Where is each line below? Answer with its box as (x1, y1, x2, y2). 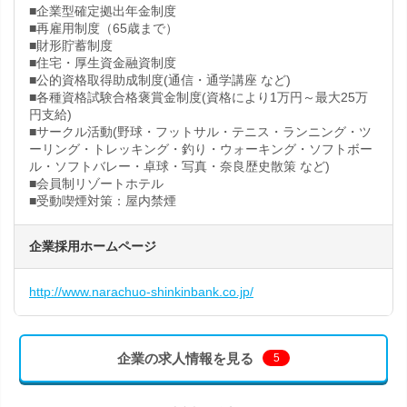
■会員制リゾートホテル (29, 176, 164, 191)
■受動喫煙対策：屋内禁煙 (29, 194, 176, 208)
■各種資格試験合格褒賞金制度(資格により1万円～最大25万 (29, 90, 368, 104)
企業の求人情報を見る (117, 351, 253, 366)
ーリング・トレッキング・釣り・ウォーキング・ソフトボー (29, 142, 372, 156)
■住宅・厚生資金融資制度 (29, 55, 176, 70)
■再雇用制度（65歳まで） (29, 21, 178, 35)
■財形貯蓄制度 (29, 38, 113, 53)
